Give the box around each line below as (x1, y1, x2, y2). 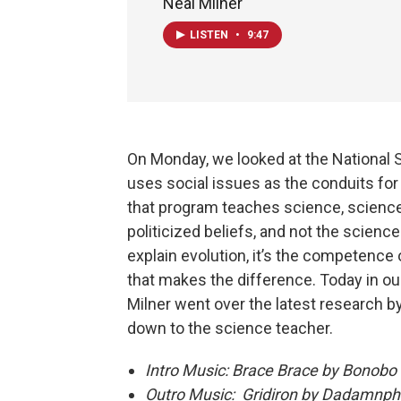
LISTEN (190, 28, 231, 41)
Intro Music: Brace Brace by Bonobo (145, 360, 397, 380)
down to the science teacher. (127, 318, 337, 337)
